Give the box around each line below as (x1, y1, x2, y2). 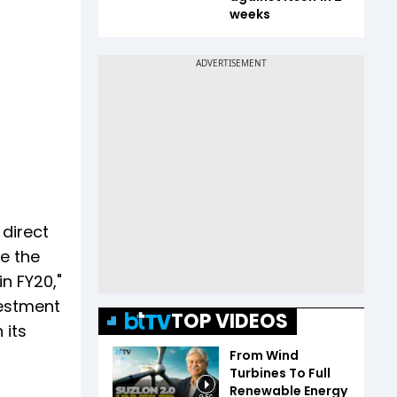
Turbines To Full (230, 363, 331, 382)
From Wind (230, 346, 299, 364)
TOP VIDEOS (171, 307, 288, 335)
